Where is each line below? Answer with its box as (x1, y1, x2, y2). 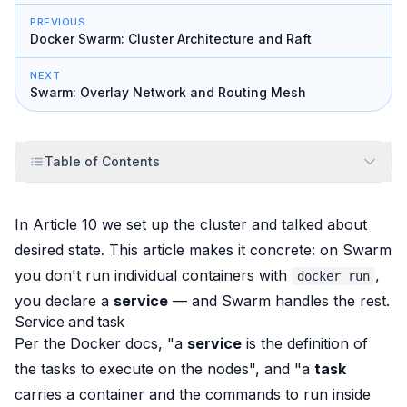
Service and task (15, 313, 124, 331)
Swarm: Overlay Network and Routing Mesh (30, 84, 306, 100)
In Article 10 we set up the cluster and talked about (15, 215, 367, 233)
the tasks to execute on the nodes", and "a (15, 360, 314, 378)
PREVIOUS (30, 15, 86, 28)
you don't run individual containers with (15, 266, 292, 284)
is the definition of (242, 334, 368, 352)
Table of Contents (45, 154, 160, 169)
